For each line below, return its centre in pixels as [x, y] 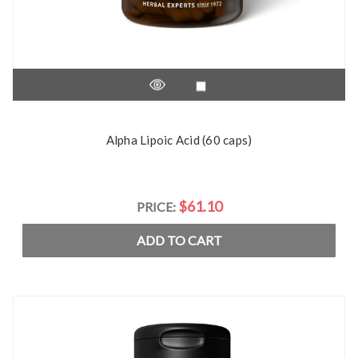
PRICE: [157, 207]
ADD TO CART [179, 240]
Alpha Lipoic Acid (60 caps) [179, 140]
